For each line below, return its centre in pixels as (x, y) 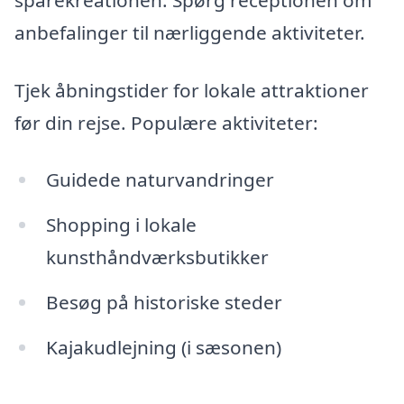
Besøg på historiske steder (164, 302)
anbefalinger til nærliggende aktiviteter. (190, 32)
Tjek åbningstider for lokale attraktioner (192, 90)
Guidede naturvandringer (160, 180)
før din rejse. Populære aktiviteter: (166, 122)
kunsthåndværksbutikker (157, 257)
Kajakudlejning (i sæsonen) (163, 347)
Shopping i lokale (121, 225)
